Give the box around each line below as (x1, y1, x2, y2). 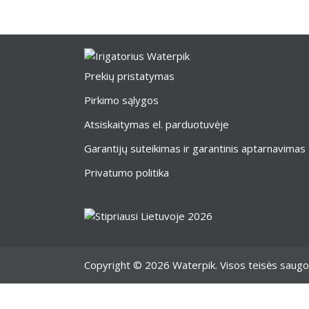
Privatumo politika (84, 166, 169, 179)
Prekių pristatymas (84, 69, 175, 83)
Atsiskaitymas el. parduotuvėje (84, 117, 229, 131)
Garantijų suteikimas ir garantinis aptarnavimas (84, 141, 306, 155)
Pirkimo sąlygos (84, 93, 159, 107)
